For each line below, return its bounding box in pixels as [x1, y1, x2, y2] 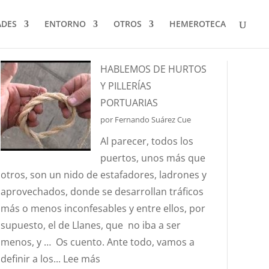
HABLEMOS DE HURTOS [100, 62, 207, 76]
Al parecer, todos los [100, 134, 194, 148]
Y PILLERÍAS [100, 79, 152, 92]
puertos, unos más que [100, 151, 206, 165]
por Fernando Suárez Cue [100, 114, 192, 125]
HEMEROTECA [169, 18, 226, 29]
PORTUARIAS [100, 96, 159, 109]
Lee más [63, 252, 101, 265]
